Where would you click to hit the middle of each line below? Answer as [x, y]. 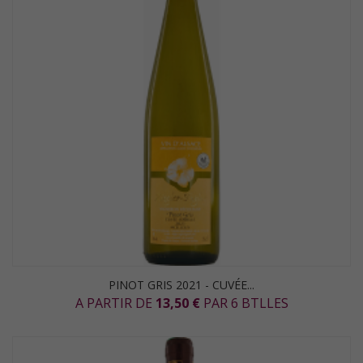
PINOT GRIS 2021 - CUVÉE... [181, 285]
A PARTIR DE [115, 303]
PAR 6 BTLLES [244, 303]
